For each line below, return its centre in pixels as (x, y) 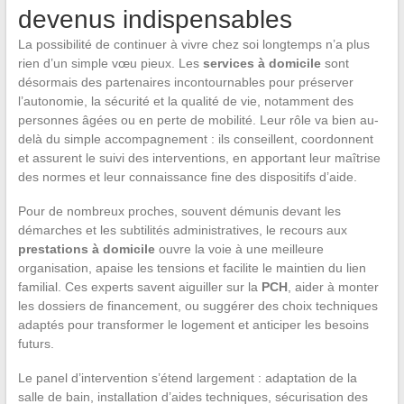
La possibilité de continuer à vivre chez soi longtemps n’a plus (193, 44)
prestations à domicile (86, 248)
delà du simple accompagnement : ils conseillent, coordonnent (195, 138)
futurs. (36, 343)
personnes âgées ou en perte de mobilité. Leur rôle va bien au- (198, 119)
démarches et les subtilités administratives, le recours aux (182, 230)
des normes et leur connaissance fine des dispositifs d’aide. (187, 176)
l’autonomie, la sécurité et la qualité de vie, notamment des (185, 101)
